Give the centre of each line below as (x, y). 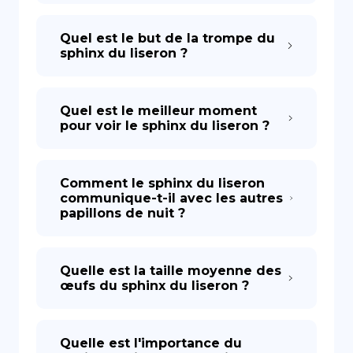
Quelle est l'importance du (151, 343)
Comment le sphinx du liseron (162, 183)
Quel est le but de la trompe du (167, 38)
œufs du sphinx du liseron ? (154, 286)
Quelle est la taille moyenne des (171, 271)
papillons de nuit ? (123, 213)
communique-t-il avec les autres (171, 198)
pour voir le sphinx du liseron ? (165, 126)
